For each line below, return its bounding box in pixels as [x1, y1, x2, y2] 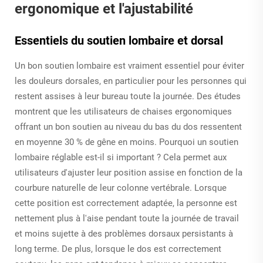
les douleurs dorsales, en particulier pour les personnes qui [15, 75, 247, 86]
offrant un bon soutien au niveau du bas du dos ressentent [15, 121, 242, 132]
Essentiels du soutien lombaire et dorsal [15, 33, 223, 48]
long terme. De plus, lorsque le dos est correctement [15, 243, 221, 254]
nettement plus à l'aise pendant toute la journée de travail [15, 213, 239, 224]
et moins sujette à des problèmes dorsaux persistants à [15, 228, 233, 239]
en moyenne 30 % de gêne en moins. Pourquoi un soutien [15, 136, 238, 147]
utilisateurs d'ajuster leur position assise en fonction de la [15, 167, 242, 178]
